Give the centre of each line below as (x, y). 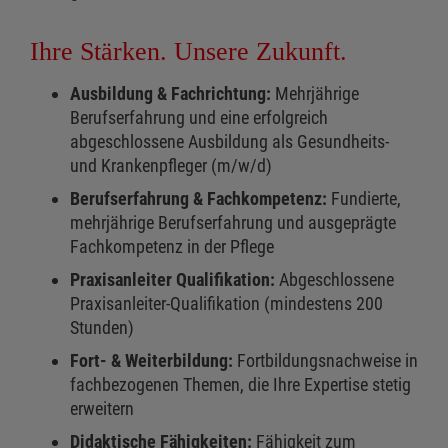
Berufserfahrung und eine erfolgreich (199, 118)
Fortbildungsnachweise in (327, 361)
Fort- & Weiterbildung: (153, 361)
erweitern (102, 409)
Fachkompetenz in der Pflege (172, 247)
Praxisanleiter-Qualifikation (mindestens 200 (226, 304)
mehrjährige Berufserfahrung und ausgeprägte (233, 223)
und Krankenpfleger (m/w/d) (171, 166)
